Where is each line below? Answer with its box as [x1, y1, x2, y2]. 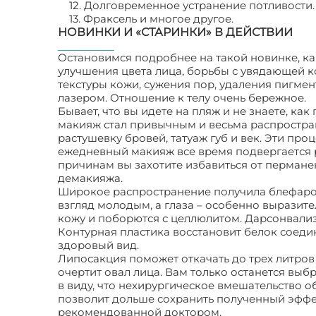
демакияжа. [58, 171, 123, 185]
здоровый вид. [58, 238, 139, 252]
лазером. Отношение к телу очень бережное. [58, 91, 306, 104]
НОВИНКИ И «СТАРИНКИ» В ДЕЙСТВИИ [58, 25, 293, 39]
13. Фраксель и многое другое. [69, 12, 233, 25]
